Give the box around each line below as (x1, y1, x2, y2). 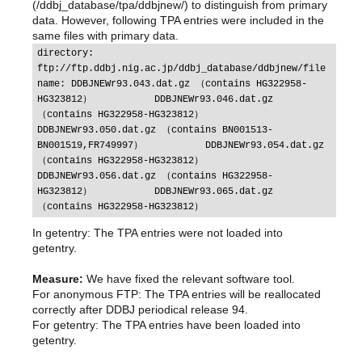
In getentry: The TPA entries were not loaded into (32, 226, 283, 239)
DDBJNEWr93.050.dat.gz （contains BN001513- (37, 124, 273, 136)
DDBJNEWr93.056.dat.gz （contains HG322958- (37, 170, 273, 182)
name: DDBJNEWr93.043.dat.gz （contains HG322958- (37, 78, 307, 90)
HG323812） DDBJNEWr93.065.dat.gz (37, 186, 279, 197)
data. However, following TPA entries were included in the (32, 14, 324, 27)
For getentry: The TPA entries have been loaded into (32, 318, 301, 331)
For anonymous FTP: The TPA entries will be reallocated (32, 288, 321, 301)
